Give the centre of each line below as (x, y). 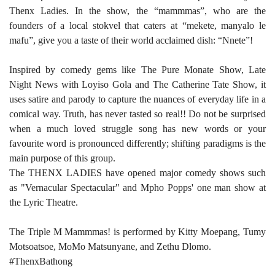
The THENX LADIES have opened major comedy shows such (137, 173)
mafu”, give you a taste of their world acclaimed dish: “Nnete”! (131, 40)
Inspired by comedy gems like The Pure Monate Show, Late (137, 70)
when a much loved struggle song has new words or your (137, 129)
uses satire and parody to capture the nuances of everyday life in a (137, 99)
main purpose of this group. (62, 158)
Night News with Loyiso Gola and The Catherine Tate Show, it (137, 84)
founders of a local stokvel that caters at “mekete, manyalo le (137, 25)
